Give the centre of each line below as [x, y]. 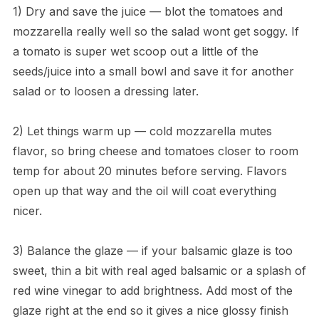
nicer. [27, 211]
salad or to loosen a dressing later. [105, 91]
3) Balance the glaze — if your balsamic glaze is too [152, 251]
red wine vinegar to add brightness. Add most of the [152, 291]
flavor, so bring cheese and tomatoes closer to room [155, 151]
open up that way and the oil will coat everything [144, 191]
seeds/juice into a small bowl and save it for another [153, 72]
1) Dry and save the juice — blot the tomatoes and [147, 12]
